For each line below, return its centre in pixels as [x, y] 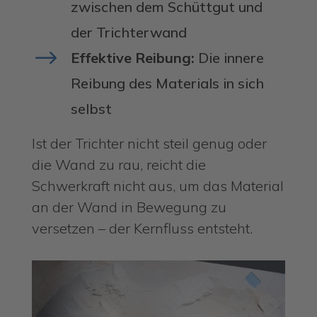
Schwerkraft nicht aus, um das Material [157, 186]
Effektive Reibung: [132, 58]
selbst [91, 109]
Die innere [229, 58]
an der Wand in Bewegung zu [129, 207]
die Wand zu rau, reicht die [119, 165]
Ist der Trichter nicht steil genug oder [149, 144]
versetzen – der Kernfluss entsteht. [142, 229]
